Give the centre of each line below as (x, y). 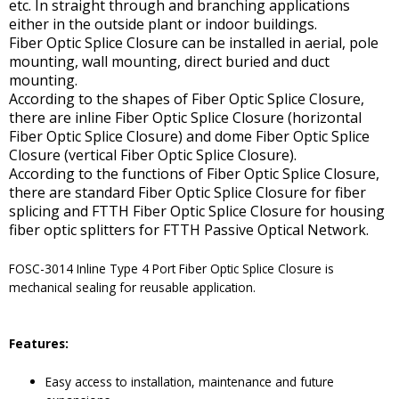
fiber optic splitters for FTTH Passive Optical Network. (189, 230)
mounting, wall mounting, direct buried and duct (169, 62)
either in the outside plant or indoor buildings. (163, 24)
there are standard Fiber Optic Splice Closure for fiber (187, 193)
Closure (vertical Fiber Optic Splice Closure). (153, 155)
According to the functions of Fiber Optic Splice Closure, (194, 174)
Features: (39, 343)
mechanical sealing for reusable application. (132, 287)
